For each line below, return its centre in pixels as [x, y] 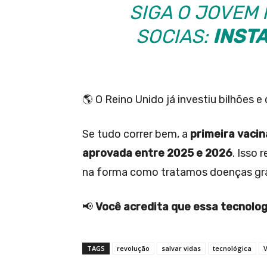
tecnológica [232, 248]
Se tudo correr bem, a [136, 134]
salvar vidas [181, 248]
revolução [133, 248]
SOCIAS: [174, 36]
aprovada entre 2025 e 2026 [157, 153]
